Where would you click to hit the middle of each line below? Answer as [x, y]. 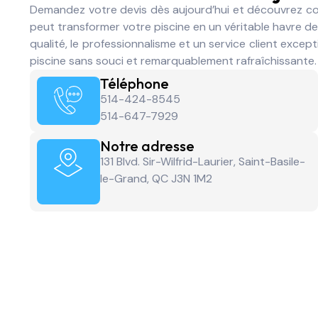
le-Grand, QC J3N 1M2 [156, 179]
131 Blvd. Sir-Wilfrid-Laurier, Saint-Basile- [202, 162]
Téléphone [134, 84]
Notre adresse [147, 146]
